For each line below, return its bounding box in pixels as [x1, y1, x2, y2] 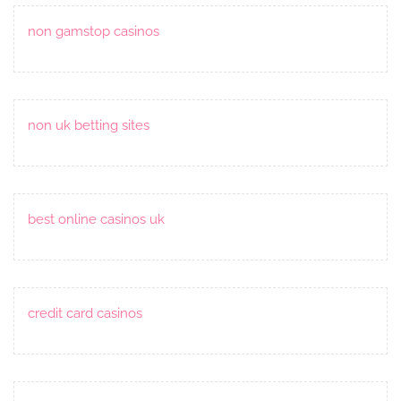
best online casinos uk [28, 210, 165, 227]
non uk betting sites [28, 116, 149, 133]
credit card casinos [28, 304, 142, 321]
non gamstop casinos [28, 22, 159, 39]
